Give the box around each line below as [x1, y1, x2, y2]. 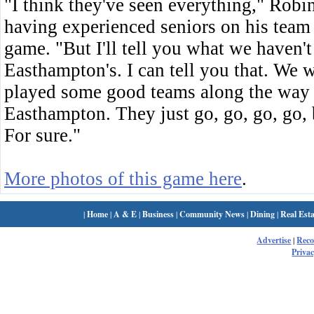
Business [142, 208, 175, 220]
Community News [179, 208, 245, 220]
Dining [250, 208, 275, 220]
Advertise [257, 234, 292, 246]
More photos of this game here [4, 168, 242, 189]
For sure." [4, 124, 81, 146]
